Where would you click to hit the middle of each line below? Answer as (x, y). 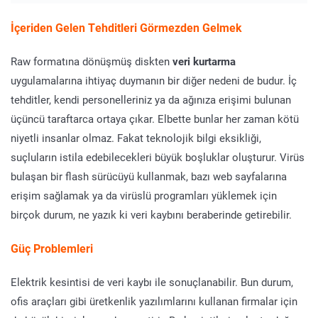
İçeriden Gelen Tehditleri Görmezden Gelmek (126, 27)
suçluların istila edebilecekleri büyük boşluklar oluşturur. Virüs (158, 157)
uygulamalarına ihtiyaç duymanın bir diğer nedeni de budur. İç (154, 80)
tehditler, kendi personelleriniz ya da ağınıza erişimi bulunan (151, 99)
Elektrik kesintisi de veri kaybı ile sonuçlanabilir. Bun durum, (152, 281)
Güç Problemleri (52, 248)
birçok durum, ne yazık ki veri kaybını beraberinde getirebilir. (151, 214)
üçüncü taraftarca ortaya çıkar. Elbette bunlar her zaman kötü (155, 118)
